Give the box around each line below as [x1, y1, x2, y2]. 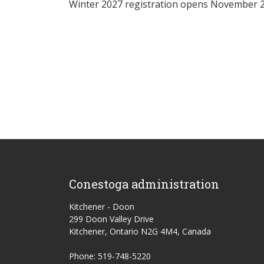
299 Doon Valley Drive [69, 213, 154, 225]
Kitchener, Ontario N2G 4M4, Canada [69, 225, 211, 237]
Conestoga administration [69, 176, 219, 192]
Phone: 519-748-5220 [69, 250, 151, 262]
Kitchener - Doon [69, 200, 134, 212]
